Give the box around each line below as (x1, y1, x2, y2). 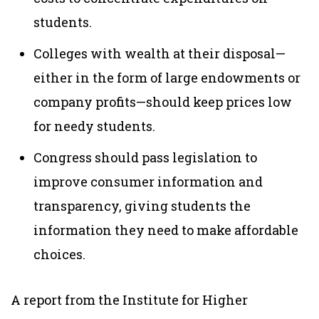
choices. (33, 245, 85, 263)
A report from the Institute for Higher (11, 291, 248, 308)
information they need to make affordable (33, 221, 298, 239)
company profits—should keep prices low (33, 93, 292, 110)
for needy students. (33, 117, 155, 135)
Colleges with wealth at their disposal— (33, 44, 286, 62)
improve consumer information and (33, 172, 263, 190)
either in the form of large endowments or (33, 68, 300, 86)
